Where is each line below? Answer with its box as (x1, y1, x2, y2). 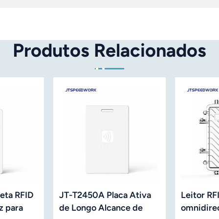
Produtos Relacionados (13, 39, 206, 61)
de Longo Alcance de (59, 202, 143, 214)
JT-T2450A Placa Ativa (59, 190, 152, 201)
